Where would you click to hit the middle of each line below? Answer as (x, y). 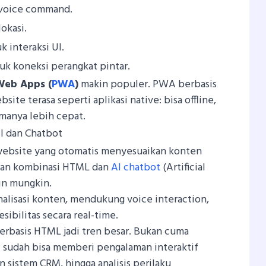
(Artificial (183, 167)
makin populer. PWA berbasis (148, 84)
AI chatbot (136, 167)
